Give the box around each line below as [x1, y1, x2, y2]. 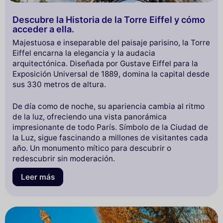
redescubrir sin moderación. [12, 154, 115, 164]
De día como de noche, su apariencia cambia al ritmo [12, 102, 205, 111]
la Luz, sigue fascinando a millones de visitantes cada [12, 133, 208, 143]
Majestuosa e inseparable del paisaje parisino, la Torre [12, 38, 210, 48]
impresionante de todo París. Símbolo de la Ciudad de [12, 122, 208, 132]
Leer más [21, 172, 55, 182]
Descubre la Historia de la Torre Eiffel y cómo [12, 14, 205, 25]
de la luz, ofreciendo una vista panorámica [12, 112, 167, 122]
